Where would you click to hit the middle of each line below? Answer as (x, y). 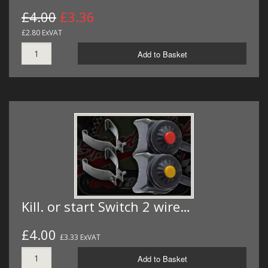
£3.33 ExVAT (80, 237)
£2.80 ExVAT (42, 32)
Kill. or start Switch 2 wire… (106, 206)
